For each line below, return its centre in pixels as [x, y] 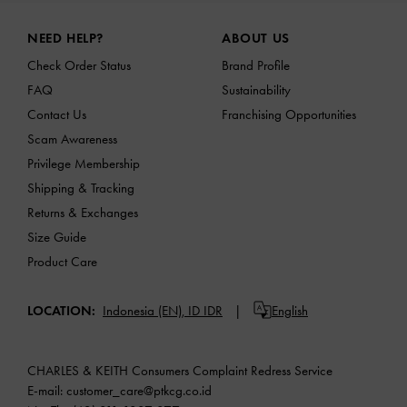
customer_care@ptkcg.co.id [139, 390]
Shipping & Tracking [81, 188]
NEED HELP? [65, 38]
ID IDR [205, 311]
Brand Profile [256, 65]
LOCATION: [61, 311]
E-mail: [47, 390]
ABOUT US [256, 38]
